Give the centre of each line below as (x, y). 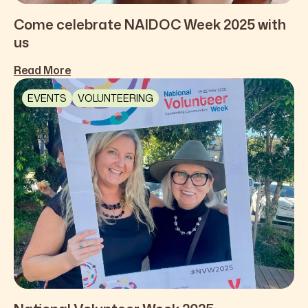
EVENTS (47, 98)
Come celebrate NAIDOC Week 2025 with (150, 24)
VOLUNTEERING (115, 98)
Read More (42, 70)
